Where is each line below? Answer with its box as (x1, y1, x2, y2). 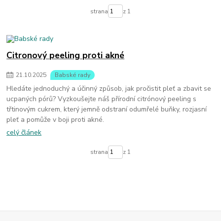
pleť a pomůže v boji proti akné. (6, 114, 105, 124)
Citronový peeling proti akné (6, 49, 125, 61)
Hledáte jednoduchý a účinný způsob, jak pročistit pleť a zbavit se (6, 83, 212, 93)
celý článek (6, 128, 42, 138)
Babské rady (55, 71, 90, 79)
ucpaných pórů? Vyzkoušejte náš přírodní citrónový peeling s (6, 94, 197, 104)
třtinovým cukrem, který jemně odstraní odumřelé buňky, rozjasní (6, 104, 207, 114)
